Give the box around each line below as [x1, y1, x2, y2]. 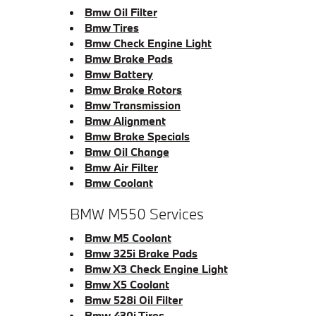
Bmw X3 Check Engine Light [85, 262, 228, 276]
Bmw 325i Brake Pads [85, 246, 197, 260]
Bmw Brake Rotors [85, 82, 182, 97]
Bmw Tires [85, 20, 139, 35]
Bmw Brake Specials [85, 128, 190, 143]
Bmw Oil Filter [85, 4, 157, 19]
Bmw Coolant [85, 175, 153, 190]
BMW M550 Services [70, 203, 204, 224]
